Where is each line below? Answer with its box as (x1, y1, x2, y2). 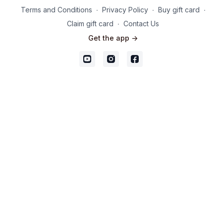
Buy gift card (158, 5, 200, 14)
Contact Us (123, 19, 159, 28)
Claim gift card (67, 19, 113, 28)
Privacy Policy (102, 5, 148, 14)
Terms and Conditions (20, 5, 92, 14)
